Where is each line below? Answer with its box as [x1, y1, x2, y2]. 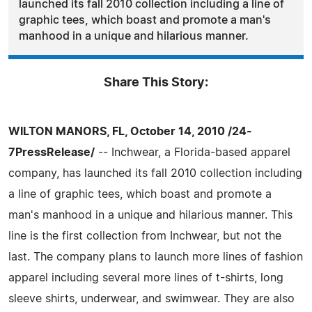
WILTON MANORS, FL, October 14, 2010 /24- [8, 125, 252, 137]
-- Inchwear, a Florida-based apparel [95, 146, 290, 158]
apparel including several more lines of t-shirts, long [8, 272, 283, 283]
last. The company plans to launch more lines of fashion [8, 251, 303, 263]
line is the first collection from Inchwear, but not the [8, 230, 281, 242]
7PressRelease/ [8, 146, 95, 158]
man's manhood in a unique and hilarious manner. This [8, 209, 292, 221]
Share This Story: [104, 76, 208, 89]
